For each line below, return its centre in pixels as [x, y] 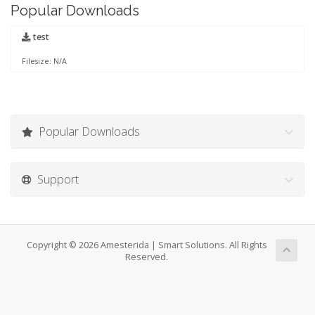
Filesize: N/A [44, 61]
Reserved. [147, 257]
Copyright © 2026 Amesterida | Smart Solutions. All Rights [147, 245]
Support [55, 179]
